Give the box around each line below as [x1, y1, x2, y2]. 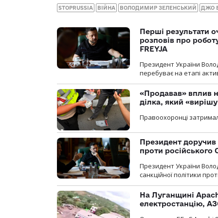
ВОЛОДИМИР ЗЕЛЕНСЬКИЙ [120, 5, 197, 11]
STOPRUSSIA [58, 5, 93, 11]
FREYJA [140, 45, 167, 54]
